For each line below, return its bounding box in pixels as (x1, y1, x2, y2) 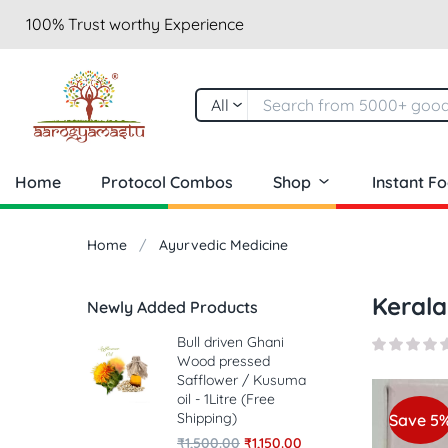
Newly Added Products (87, 297, 258, 318)
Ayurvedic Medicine (159, 236, 288, 255)
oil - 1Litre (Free (177, 390, 275, 409)
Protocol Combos (101, 172, 233, 193)
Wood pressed (177, 352, 270, 371)
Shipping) (177, 409, 237, 428)
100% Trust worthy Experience (26, 14, 244, 34)
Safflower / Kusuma (177, 371, 306, 390)
